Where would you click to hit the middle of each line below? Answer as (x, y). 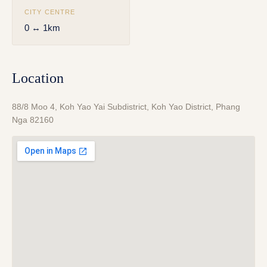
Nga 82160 (33, 120)
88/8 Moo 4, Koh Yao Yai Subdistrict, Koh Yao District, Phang (126, 107)
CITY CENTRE (50, 12)
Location (38, 78)
